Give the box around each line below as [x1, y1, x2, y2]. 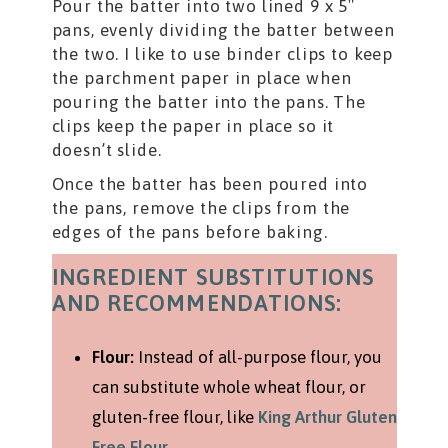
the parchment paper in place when [51, 67, 352, 88]
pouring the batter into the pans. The [51, 91, 366, 112]
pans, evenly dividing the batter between [51, 19, 395, 40]
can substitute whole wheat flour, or [91, 376, 366, 397]
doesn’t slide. [51, 139, 162, 160]
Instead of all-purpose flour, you [133, 346, 382, 367]
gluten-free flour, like [91, 406, 258, 427]
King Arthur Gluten [257, 406, 397, 427]
